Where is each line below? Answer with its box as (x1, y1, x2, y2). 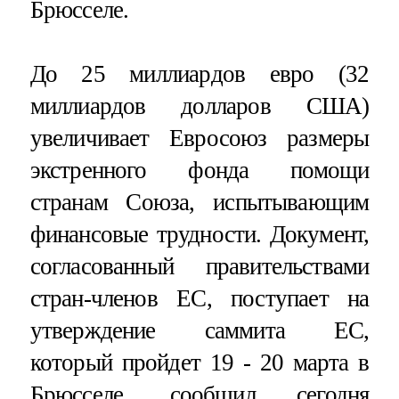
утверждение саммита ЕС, (29, 316, 370, 344)
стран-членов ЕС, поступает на (29, 284, 370, 312)
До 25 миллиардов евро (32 (29, 60, 370, 87)
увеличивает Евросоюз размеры (29, 124, 370, 151)
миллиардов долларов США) (29, 92, 370, 119)
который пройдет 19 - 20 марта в (29, 348, 370, 376)
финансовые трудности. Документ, (29, 220, 370, 248)
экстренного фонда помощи (29, 156, 370, 183)
